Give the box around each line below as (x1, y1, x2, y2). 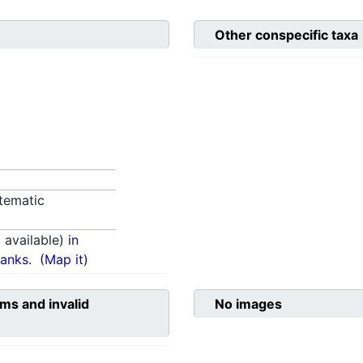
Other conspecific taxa (215, 27, 358, 44)
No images (215, 296, 282, 313)
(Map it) (40, 251, 89, 268)
